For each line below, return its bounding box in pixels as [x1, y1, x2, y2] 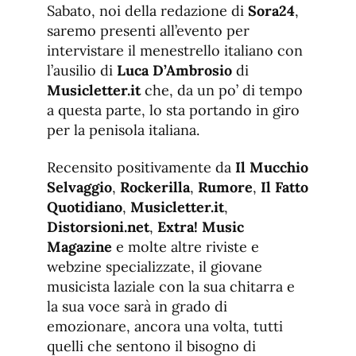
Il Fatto [261, 178, 308, 197]
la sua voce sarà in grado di [47, 297, 227, 316]
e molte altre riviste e [112, 238, 259, 257]
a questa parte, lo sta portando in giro [47, 101, 300, 120]
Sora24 [248, 2, 295, 21]
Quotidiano [47, 198, 122, 217]
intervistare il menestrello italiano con [47, 41, 303, 60]
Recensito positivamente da [47, 158, 235, 177]
